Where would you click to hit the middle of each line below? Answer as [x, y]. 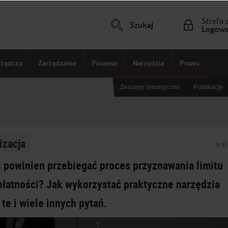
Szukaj [141, 24]
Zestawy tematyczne [150, 87]
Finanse [105, 63]
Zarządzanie [57, 63]
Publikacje [208, 87]
